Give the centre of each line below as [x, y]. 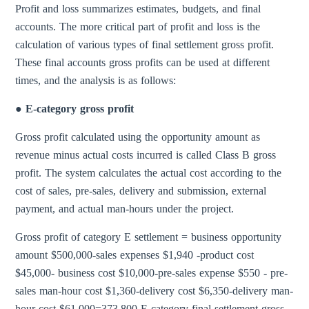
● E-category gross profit [75, 109]
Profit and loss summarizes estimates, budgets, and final [138, 9]
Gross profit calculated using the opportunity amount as [138, 137]
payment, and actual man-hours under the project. [125, 209]
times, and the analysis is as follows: [96, 81]
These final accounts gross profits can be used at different [143, 63]
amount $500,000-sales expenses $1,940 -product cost [135, 255]
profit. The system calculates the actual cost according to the [149, 173]
